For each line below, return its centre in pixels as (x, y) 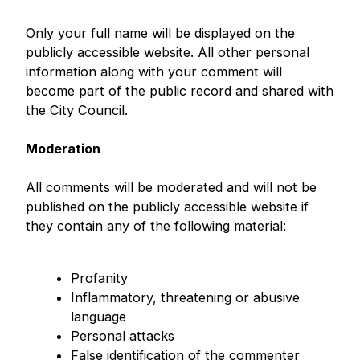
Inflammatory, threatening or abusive (186, 297)
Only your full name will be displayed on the (160, 33)
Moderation (63, 149)
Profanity (100, 278)
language (99, 316)
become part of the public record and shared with (180, 91)
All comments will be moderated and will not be (171, 188)
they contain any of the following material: (156, 226)
